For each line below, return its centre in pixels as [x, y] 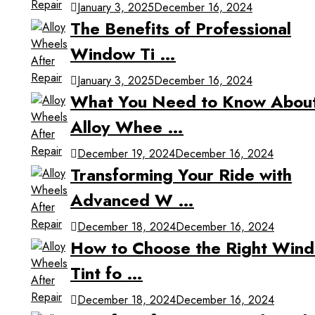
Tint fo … [107, 273]
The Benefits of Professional [181, 28]
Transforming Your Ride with [181, 174]
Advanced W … [132, 200]
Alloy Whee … [127, 127]
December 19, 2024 [126, 153]
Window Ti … [123, 53]
